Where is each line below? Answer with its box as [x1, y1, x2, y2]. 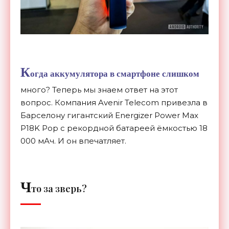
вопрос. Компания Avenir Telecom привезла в [20, 97, 208, 107]
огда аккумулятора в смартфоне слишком [30, 67, 199, 80]
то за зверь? [31, 182, 87, 195]
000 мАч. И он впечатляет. [20, 135, 126, 146]
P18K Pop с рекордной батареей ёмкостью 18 [20, 123, 208, 133]
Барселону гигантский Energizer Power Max [20, 110, 198, 120]
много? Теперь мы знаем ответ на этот [20, 84, 178, 95]
